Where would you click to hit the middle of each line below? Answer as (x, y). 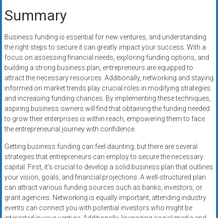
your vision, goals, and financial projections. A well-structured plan (105, 177)
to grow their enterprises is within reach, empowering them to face (104, 119)
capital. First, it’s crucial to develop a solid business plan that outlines (109, 167)
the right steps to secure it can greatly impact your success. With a (105, 47)
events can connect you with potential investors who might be (98, 208)
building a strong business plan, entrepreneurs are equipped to (99, 68)
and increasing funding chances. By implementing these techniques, (107, 99)
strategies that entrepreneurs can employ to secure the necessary (104, 157)
